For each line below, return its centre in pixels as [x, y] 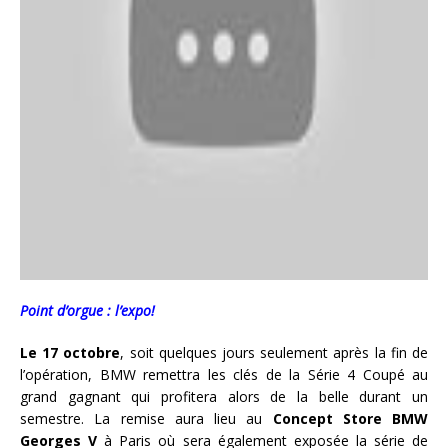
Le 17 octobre [70, 353]
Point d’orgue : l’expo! [87, 311]
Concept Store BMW [350, 419]
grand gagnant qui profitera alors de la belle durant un [224, 397]
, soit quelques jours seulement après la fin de [274, 353]
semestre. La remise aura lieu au [146, 419]
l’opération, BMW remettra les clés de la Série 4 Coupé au [224, 375]
